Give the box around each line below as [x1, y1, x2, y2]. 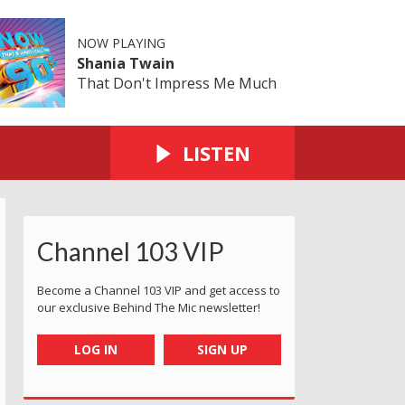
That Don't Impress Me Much [76, 72, 277, 93]
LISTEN [183, 138, 250, 166]
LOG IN [73, 340, 118, 358]
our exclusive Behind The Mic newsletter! [37, 298, 260, 316]
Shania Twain [76, 52, 174, 73]
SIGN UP [197, 340, 249, 358]
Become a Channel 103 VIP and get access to [37, 281, 280, 298]
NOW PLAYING [76, 33, 165, 52]
